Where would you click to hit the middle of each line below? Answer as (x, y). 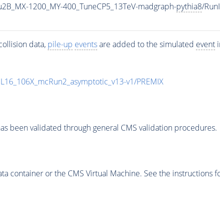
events (86, 44)
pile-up (60, 44)
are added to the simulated (146, 44)
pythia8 (189, 7)
